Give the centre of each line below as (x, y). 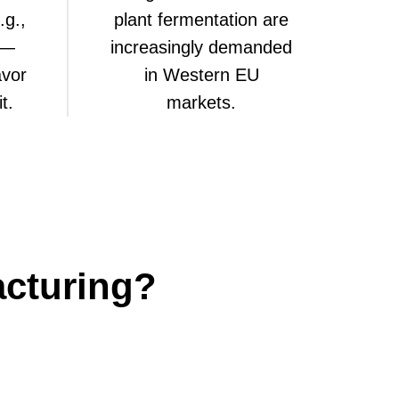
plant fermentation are (201, 19)
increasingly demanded (201, 47)
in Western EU (201, 74)
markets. (201, 102)
